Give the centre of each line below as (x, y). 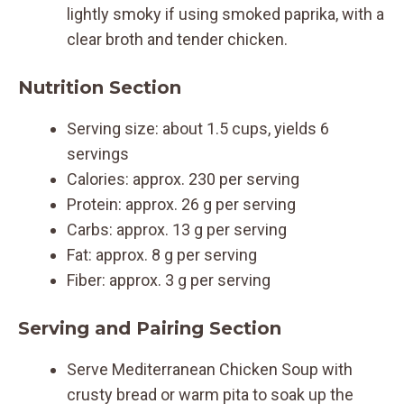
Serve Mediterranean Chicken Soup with (210, 369)
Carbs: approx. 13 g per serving (177, 229)
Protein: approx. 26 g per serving (181, 204)
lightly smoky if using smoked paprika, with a (225, 14)
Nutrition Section (100, 87)
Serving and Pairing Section (150, 328)
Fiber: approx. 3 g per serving (169, 280)
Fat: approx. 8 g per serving (162, 254)
